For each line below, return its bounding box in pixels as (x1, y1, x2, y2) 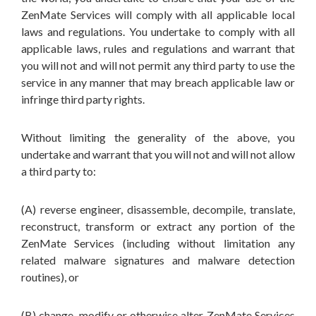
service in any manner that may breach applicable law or (21, 75, 295, 89)
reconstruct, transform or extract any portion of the (21, 219, 295, 233)
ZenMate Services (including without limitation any (21, 236, 295, 250)
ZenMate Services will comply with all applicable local (21, 8, 295, 21)
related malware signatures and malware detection (21, 253, 295, 267)
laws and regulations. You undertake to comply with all (21, 25, 295, 38)
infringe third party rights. (21, 92, 145, 106)
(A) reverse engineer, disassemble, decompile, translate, (21, 202, 295, 216)
